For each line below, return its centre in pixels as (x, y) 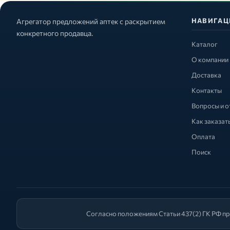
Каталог (204, 44)
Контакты (206, 90)
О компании (210, 59)
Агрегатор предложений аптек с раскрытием (91, 21)
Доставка (206, 75)
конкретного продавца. (55, 33)
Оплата (203, 136)
